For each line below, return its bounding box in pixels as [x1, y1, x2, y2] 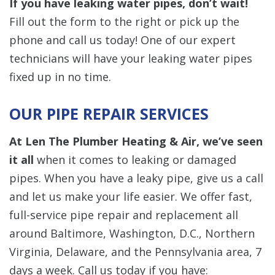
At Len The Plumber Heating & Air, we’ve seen [9, 134, 263, 149]
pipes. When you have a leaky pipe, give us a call [9, 171, 263, 186]
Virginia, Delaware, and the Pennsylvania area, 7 [9, 244, 261, 260]
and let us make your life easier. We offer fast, [9, 189, 252, 204]
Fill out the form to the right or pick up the [9, 14, 239, 29]
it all [9, 152, 37, 168]
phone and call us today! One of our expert [9, 33, 236, 48]
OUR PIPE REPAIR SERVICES [9, 103, 209, 125]
